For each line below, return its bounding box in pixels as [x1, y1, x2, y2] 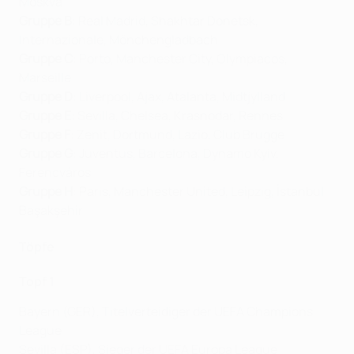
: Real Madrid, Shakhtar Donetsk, [72, 12, 258, 30]
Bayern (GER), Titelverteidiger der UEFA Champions [19, 303, 313, 321]
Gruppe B [19, 12, 72, 30]
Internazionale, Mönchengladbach [19, 31, 218, 49]
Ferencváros [19, 164, 91, 182]
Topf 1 [19, 273, 55, 291]
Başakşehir [19, 201, 83, 220]
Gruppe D [19, 88, 73, 106]
